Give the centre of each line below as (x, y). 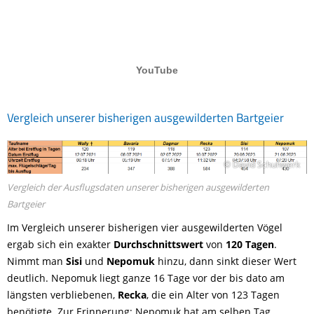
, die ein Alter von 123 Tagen (213, 295)
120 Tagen (250, 245)
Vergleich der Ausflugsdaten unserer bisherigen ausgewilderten (138, 187)
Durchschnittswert (158, 245)
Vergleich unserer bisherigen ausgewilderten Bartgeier (145, 118)
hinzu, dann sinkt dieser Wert (226, 261)
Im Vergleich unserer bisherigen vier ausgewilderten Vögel (145, 228)
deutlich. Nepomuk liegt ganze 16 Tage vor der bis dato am (146, 278)
